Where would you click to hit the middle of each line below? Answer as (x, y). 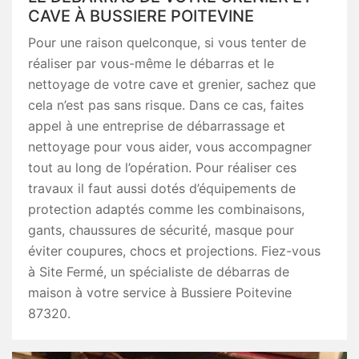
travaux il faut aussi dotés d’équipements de (162, 188)
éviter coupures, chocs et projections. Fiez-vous (174, 251)
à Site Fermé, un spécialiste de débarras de (159, 272)
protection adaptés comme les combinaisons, (166, 209)
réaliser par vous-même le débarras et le (151, 63)
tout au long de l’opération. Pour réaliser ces (162, 167)
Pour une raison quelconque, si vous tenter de (167, 42)
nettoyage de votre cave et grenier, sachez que (172, 84)
